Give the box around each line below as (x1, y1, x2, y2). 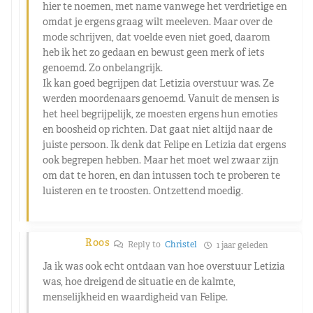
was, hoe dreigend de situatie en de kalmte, (43, 275, 235, 288)
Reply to (125, 238, 165, 250)
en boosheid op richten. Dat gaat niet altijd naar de (43, 122, 272, 136)
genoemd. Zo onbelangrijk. (43, 61, 163, 74)
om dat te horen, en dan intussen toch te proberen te (43, 168, 280, 182)
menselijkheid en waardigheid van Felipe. (43, 290, 228, 303)
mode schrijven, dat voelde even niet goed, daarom (43, 30, 270, 43)
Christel (164, 238, 197, 250)
